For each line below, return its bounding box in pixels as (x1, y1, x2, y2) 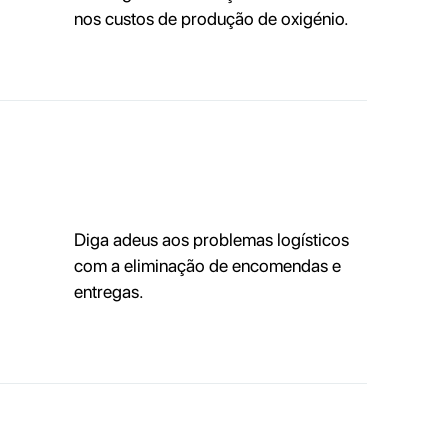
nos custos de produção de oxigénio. (73, 8, 349, 30)
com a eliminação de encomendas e (73, 255, 341, 277)
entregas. (73, 281, 144, 303)
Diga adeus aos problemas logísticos (73, 229, 349, 251)
